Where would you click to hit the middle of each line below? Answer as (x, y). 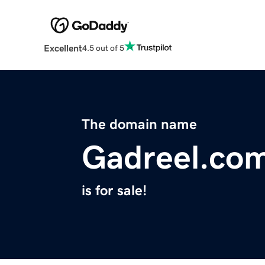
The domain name (139, 125)
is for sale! (114, 191)
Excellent (63, 48)
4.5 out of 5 (103, 48)
